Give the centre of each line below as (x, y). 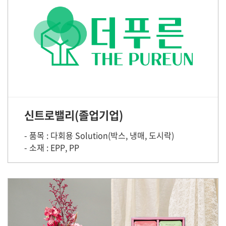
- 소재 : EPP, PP (52, 147)
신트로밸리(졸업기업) (74, 115)
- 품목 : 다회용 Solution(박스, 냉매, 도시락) (99, 135)
